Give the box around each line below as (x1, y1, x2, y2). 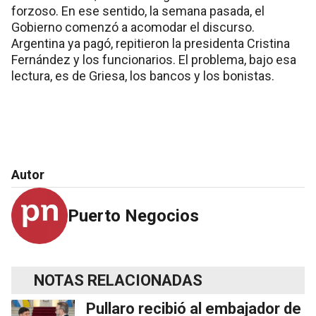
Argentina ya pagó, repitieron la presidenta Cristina (11, 35, 290, 51)
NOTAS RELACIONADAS (34, 271, 202, 289)
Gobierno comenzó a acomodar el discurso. (11, 19, 255, 35)
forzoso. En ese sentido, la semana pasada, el (11, 3, 265, 18)
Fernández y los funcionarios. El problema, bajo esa (11, 51, 296, 67)
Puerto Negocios (68, 205, 199, 226)
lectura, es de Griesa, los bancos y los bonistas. (11, 68, 274, 83)
